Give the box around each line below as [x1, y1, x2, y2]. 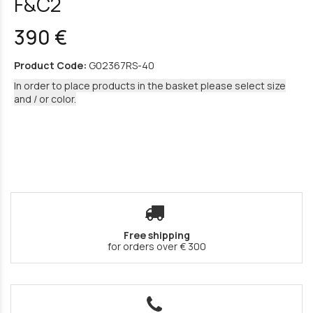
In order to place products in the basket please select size [14, 78, 286, 92]
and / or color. [14, 92, 76, 105]
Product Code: [14, 58, 87, 72]
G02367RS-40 [89, 58, 154, 72]
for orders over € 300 [107, 239, 206, 253]
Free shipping [123, 228, 190, 242]
